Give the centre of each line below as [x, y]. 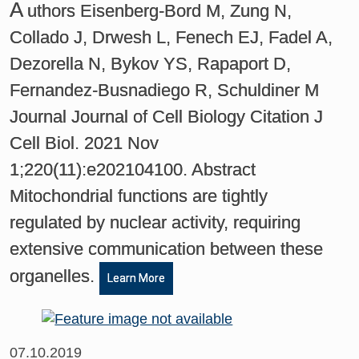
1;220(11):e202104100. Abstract [133, 169]
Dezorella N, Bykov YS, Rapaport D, [151, 63]
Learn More [137, 278]
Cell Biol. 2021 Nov [85, 143]
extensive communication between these [167, 248]
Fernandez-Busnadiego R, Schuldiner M [165, 90]
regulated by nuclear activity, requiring [155, 222]
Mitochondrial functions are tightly [139, 196]
